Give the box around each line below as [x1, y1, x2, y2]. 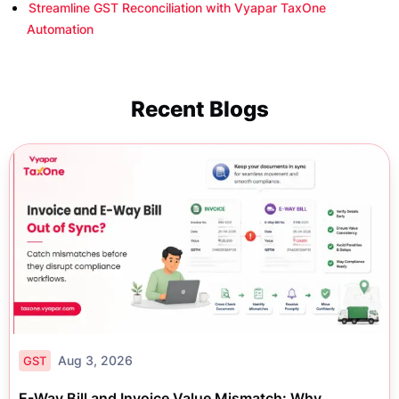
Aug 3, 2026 [58, 353, 133, 368]
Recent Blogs [130, 96, 269, 122]
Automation [27, 21, 94, 37]
